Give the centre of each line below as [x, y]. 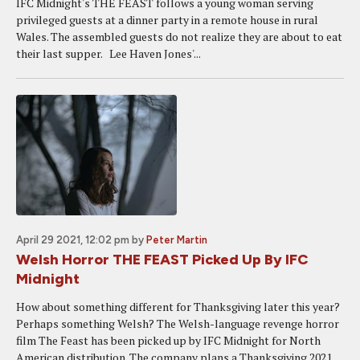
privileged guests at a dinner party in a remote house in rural [167, 20]
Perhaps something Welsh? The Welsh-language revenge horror [178, 323]
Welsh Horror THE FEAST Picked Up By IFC [162, 260]
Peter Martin [177, 240]
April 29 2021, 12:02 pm [73, 240]
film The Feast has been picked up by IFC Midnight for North [168, 340]
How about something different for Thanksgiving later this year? [178, 307]
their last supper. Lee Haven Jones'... [108, 53]
